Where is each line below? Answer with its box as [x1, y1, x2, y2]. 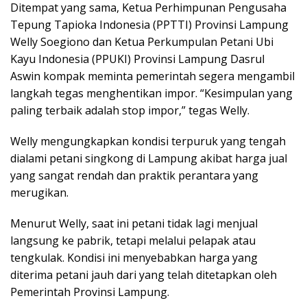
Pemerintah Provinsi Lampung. [10, 284, 169, 299]
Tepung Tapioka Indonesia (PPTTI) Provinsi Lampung [10, 16, 288, 32]
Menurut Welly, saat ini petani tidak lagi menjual [10, 215, 258, 231]
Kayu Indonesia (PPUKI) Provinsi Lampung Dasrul [10, 51, 265, 66]
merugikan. [10, 184, 69, 200]
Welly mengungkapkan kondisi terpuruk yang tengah [10, 133, 286, 149]
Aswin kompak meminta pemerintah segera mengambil [10, 68, 295, 84]
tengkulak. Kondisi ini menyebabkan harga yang [10, 249, 258, 265]
